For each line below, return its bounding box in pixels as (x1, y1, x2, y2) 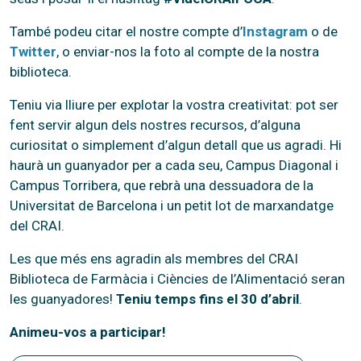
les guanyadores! (10, 290, 116, 307)
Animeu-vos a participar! (10, 323, 166, 340)
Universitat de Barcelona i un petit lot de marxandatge (10, 197, 334, 214)
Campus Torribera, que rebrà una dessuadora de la (10, 176, 313, 193)
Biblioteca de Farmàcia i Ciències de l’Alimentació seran (10, 270, 345, 287)
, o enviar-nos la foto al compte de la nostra (56, 43, 319, 60)
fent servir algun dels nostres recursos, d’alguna (10, 116, 301, 133)
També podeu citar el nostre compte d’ (10, 23, 243, 39)
